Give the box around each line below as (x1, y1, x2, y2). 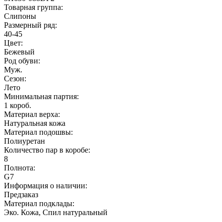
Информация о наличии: (4, 181, 87, 190)
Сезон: (4, 74, 26, 83)
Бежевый (4, 47, 35, 56)
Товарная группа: (4, 2, 63, 11)
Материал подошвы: (4, 127, 73, 136)
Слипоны (4, 11, 36, 20)
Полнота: (4, 163, 35, 172)
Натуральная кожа (4, 118, 65, 127)
